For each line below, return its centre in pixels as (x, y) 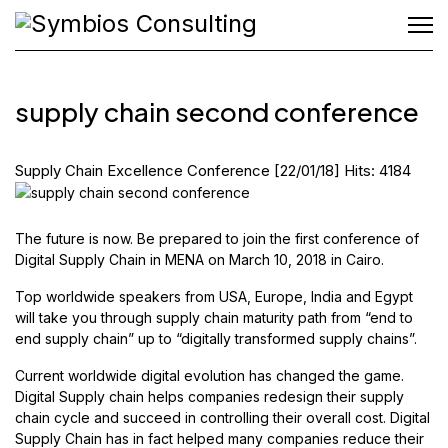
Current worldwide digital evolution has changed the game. (209, 375)
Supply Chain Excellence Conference (142, 170)
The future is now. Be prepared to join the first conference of (217, 238)
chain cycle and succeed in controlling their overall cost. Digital (222, 417)
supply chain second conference (217, 111)
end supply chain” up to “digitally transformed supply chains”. (216, 338)
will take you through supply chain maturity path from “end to (214, 317)
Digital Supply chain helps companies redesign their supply (209, 396)
